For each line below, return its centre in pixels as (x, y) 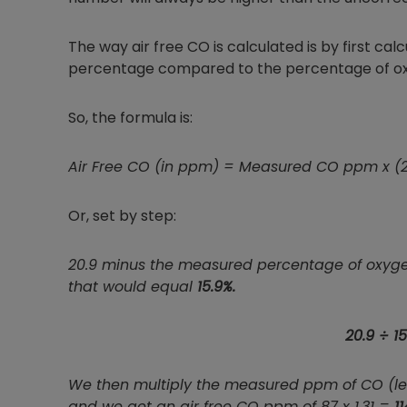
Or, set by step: (122, 216)
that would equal (133, 287)
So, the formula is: (130, 118)
